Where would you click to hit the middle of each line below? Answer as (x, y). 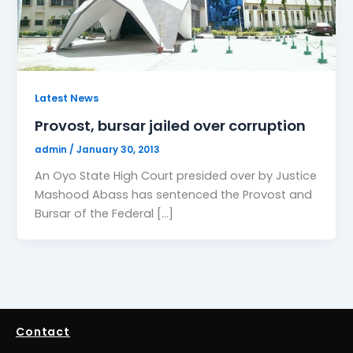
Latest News (67, 98)
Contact (43, 332)
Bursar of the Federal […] (104, 213)
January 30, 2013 (119, 149)
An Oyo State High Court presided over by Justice (176, 175)
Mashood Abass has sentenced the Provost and (174, 194)
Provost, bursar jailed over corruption (171, 125)
